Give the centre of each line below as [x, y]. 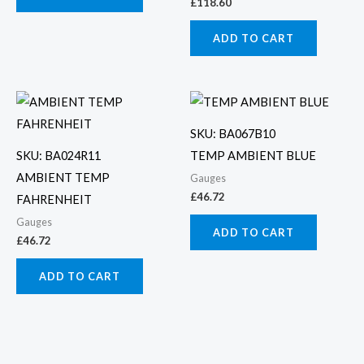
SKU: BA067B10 [233, 133]
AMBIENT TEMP [63, 177]
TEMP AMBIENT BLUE [253, 155]
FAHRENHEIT [54, 199]
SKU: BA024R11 [58, 155]
